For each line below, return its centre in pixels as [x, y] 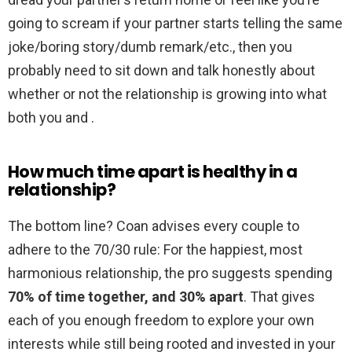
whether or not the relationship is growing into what [167, 94]
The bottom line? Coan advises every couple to [154, 226]
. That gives [279, 297]
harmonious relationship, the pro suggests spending [170, 273]
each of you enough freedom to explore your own [161, 321]
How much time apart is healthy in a [153, 172]
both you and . [51, 118]
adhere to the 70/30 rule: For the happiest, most [155, 250]
